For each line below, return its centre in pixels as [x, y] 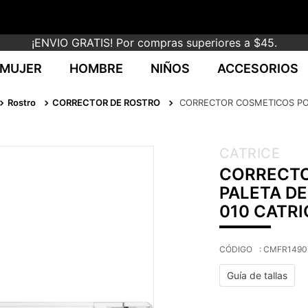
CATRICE [249, 153]
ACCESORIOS [258, 68]
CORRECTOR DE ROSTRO [106, 102]
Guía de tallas [257, 275]
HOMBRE [96, 68]
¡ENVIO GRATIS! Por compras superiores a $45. [154, 43]
